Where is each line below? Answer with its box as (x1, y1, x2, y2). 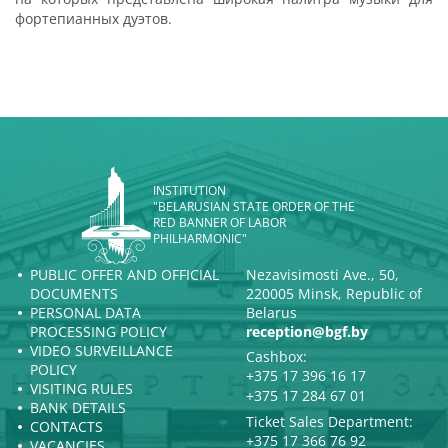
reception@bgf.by (246, 321, 368, 341)
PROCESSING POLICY (30, 321, 167, 341)
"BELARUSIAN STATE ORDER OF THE (153, 197, 355, 215)
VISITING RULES (30, 378, 133, 398)
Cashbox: (246, 346, 307, 366)
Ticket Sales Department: (246, 411, 413, 431)
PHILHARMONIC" (153, 229, 247, 247)
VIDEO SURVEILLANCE (30, 340, 173, 360)
